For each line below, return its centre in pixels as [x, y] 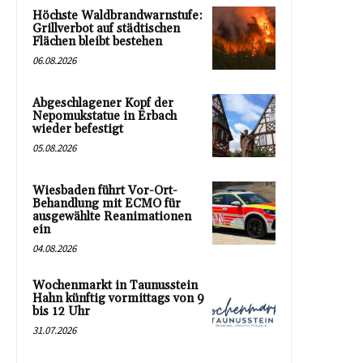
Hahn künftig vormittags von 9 [118, 299]
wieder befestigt [78, 130]
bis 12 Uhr [61, 312]
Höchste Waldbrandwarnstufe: [117, 16]
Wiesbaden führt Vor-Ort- [105, 191]
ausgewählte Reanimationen [112, 217]
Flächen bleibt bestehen [97, 42]
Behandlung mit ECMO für [107, 204]
